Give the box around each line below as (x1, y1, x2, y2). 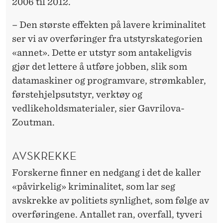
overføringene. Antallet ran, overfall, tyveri (12, 209, 202, 220)
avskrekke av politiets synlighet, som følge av (12, 195, 209, 206)
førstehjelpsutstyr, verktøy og (12, 89, 142, 100)
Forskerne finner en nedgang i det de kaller (12, 167, 201, 178)
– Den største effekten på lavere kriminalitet (12, 19, 206, 30)
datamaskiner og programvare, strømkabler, (12, 75, 206, 86)
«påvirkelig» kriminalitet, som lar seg (12, 181, 175, 192)
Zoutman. (12, 116, 59, 127)
